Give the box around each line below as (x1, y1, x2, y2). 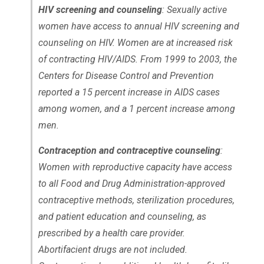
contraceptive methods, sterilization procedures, (38, 194, 235, 206)
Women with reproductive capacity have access (38, 161, 232, 173)
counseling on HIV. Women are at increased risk (38, 37, 233, 48)
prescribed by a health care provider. (38, 227, 185, 239)
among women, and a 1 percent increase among (38, 103, 235, 114)
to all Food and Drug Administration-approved (38, 177, 225, 189)
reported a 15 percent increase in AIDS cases (38, 86, 220, 98)
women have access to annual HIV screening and (38, 20, 239, 32)
